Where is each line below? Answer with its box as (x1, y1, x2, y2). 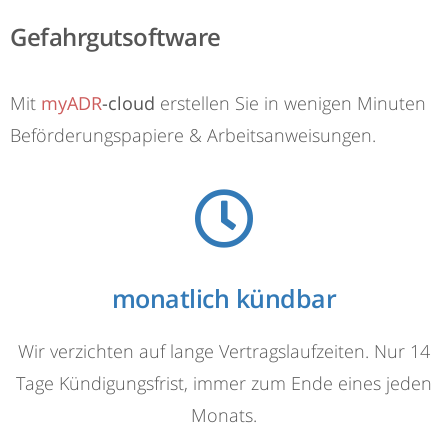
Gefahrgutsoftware (10, 20, 221, 54)
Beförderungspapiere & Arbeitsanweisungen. (10, 123, 381, 148)
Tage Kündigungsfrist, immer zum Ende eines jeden (16, 371, 432, 396)
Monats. (191, 403, 257, 428)
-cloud (102, 91, 155, 116)
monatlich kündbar (111, 282, 337, 316)
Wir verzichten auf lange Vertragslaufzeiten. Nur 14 (18, 339, 430, 364)
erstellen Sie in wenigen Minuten (155, 91, 426, 116)
